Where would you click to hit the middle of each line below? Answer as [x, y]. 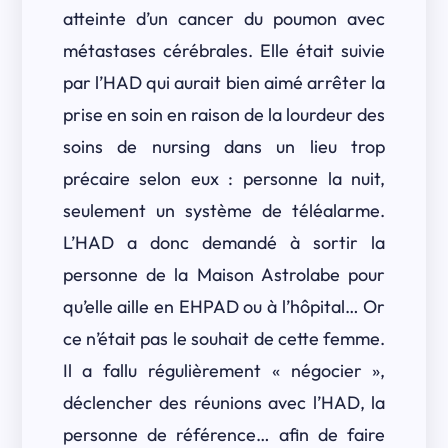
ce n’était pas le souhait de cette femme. [224, 338]
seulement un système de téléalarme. [224, 210]
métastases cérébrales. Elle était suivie [224, 50]
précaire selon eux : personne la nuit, [224, 178]
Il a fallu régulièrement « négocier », [224, 370]
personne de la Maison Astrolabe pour [224, 274]
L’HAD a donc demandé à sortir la [224, 242]
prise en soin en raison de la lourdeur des [224, 114]
